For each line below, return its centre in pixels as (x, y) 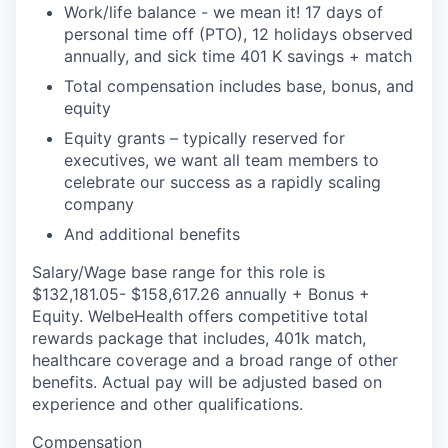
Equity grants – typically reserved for (204, 137)
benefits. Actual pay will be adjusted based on (207, 381)
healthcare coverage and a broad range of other (215, 359)
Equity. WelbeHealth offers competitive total (200, 315)
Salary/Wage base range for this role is (178, 271)
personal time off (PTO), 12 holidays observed (238, 33)
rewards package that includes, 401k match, (199, 337)
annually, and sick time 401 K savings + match (238, 55)
